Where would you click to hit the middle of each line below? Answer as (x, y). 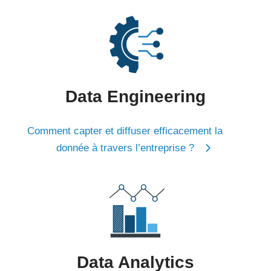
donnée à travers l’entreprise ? (125, 148)
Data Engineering (135, 96)
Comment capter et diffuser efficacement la (125, 131)
